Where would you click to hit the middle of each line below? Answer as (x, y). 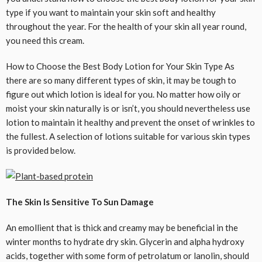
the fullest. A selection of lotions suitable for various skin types (128, 136)
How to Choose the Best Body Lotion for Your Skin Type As (120, 66)
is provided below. (41, 150)
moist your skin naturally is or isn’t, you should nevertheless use (128, 108)
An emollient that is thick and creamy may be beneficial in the (122, 227)
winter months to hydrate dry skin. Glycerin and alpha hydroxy (125, 241)
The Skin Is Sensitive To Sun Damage (80, 201)
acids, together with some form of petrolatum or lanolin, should (127, 255)
